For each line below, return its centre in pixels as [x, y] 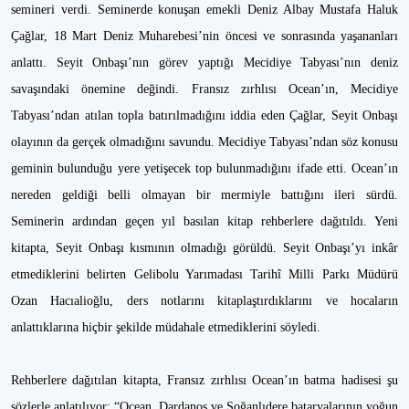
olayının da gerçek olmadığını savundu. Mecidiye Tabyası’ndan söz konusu [204, 142]
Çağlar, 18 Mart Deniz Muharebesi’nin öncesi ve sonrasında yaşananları [204, 36]
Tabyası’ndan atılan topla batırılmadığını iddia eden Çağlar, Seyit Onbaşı [204, 115]
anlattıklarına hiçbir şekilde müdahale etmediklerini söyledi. [166, 327]
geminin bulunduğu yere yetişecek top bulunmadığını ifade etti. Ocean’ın [204, 168]
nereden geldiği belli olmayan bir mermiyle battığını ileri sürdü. [204, 195]
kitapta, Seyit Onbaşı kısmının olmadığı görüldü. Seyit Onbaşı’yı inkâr [204, 248]
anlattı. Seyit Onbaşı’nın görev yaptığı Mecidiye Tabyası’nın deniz [204, 63]
